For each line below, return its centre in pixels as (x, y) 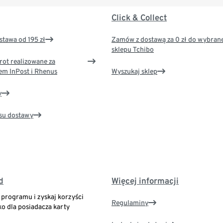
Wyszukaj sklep (134, 71)
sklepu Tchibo (132, 50)
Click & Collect (139, 18)
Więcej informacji (145, 181)
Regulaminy (130, 203)
